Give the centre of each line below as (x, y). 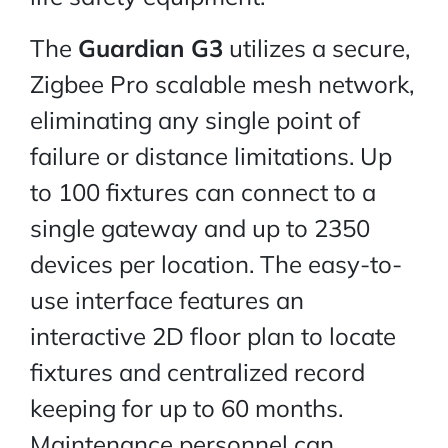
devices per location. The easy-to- (216, 264)
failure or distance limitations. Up (211, 156)
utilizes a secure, (316, 48)
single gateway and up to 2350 (200, 228)
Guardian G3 (150, 48)
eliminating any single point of (195, 120)
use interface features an (167, 300)
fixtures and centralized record (197, 372)
